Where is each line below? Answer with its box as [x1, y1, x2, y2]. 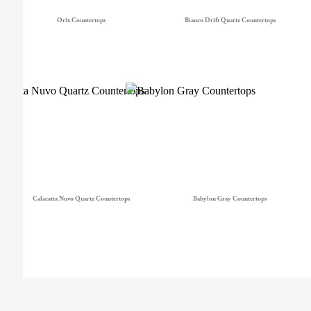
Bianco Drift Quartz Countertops [184, 15, 276, 24]
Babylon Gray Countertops [193, 194, 267, 203]
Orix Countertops [57, 15, 106, 24]
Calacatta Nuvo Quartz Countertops [33, 194, 130, 203]
